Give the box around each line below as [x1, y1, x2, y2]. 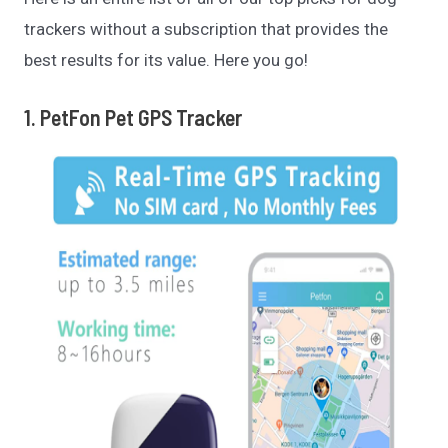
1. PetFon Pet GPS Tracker [24, 104, 243, 131]
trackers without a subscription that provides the [24, 19, 389, 40]
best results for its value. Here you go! [24, 50, 309, 71]
